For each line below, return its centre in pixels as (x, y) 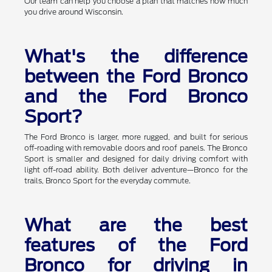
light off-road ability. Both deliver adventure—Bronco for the (136, 170)
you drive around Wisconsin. (73, 12)
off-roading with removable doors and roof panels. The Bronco (136, 148)
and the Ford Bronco (136, 97)
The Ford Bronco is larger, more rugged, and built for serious (136, 137)
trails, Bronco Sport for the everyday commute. (107, 181)
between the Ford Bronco (136, 77)
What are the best (136, 226)
